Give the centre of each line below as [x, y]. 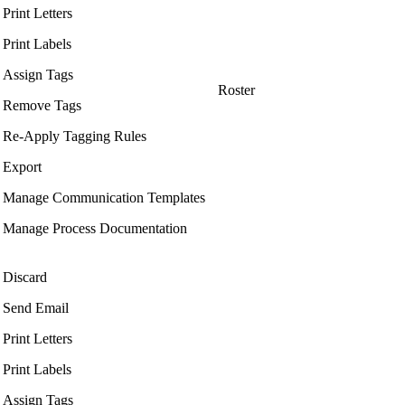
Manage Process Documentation [95, 229]
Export [22, 167]
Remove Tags [42, 106]
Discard [25, 278]
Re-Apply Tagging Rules [75, 137]
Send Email [36, 308]
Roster [236, 90]
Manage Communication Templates [104, 198]
